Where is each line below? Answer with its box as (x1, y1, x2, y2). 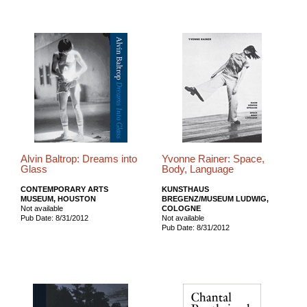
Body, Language (161, 163, 234, 175)
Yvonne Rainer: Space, (161, 153, 265, 164)
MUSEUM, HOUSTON (21, 194, 96, 203)
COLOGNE (161, 204, 201, 212)
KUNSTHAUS (161, 184, 209, 193)
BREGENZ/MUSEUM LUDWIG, (161, 194, 269, 203)
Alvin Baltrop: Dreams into (21, 153, 137, 164)
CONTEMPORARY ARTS (21, 184, 108, 193)
